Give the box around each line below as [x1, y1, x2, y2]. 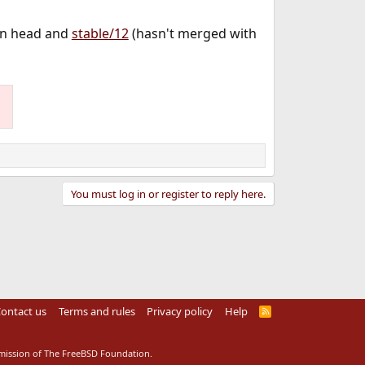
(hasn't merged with [128, 24, 257, 43]
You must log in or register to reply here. [70, 187, 266, 202]
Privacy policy [147, 304, 213, 319]
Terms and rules [58, 304, 135, 319]
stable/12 [71, 24, 129, 43]
